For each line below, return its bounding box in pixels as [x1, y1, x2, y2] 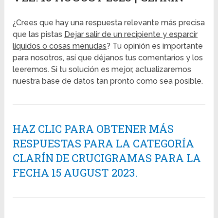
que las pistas [13, 30, 65, 39]
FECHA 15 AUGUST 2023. [13, 165, 138, 180]
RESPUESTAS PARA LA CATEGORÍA [13, 136, 195, 151]
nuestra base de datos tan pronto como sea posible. [13, 76, 203, 86]
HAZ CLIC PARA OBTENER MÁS [13, 122, 174, 136]
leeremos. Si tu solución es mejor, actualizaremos [13, 65, 192, 74]
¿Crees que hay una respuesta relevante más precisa [13, 18, 205, 28]
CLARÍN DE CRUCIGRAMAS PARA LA [13, 151, 201, 165]
